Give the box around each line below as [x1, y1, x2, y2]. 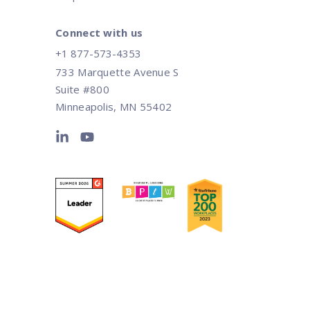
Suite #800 [55, 82, 109, 97]
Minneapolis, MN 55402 [55, 100, 172, 114]
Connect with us [55, 26, 143, 40]
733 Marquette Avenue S [55, 65, 179, 80]
